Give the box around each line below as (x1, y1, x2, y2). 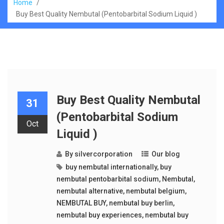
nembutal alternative (56, 187, 123, 195)
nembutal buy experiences (56, 211, 142, 219)
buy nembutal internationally (65, 163, 157, 171)
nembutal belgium (125, 187, 185, 195)
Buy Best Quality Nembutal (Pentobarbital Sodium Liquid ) (16, 10, 197, 18)
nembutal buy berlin (108, 199, 173, 207)
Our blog (151, 150, 180, 158)
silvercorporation (74, 150, 132, 158)
